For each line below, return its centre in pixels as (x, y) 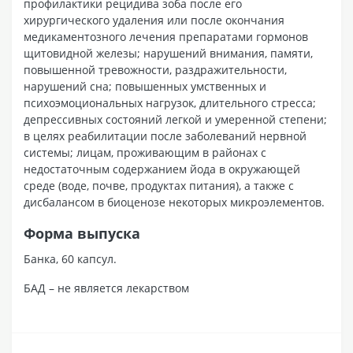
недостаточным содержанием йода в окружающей (162, 169)
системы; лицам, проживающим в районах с (145, 152)
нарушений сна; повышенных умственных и (145, 86)
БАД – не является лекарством (106, 288)
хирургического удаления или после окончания (154, 20)
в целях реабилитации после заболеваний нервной (165, 136)
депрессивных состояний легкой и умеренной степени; (175, 119)
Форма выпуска (82, 233)
